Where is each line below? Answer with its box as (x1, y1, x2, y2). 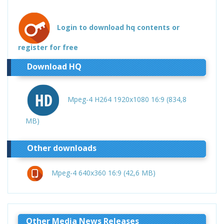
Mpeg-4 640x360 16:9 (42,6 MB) (51, 167, 156, 177)
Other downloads (26, 142, 96, 153)
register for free (18, 42, 78, 52)
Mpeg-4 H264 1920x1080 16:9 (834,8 (67, 94, 187, 104)
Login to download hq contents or (57, 22, 179, 32)
